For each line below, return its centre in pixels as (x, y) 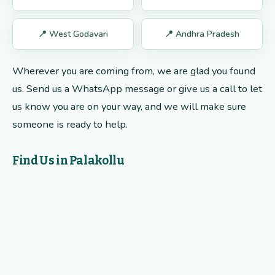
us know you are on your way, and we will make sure (129, 107)
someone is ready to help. (70, 125)
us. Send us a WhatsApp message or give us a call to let (137, 89)
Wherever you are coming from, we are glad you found (134, 71)
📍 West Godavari (73, 34)
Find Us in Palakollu (68, 161)
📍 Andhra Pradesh (202, 34)
